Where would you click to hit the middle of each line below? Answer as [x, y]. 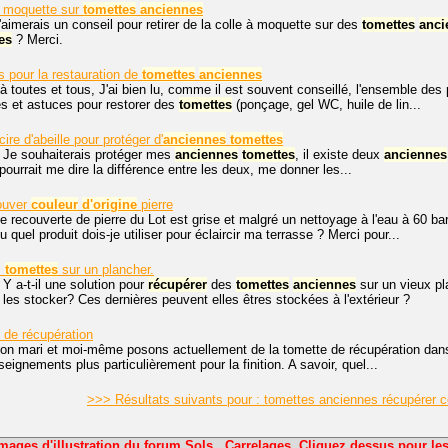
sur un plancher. [106, 269]
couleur [54, 204]
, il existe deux [339, 154]
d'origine [109, 204]
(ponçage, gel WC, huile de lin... [326, 104]
